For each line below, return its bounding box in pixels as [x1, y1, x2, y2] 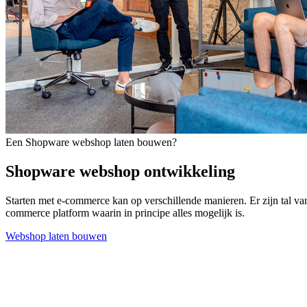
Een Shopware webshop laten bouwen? [5, 136, 177, 148]
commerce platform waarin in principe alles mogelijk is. [5, 206, 245, 219]
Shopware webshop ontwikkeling [5, 162, 235, 180]
